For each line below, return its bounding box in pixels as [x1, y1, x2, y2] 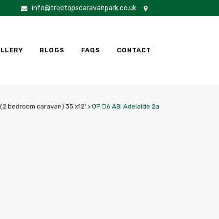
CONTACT [117, 46, 151, 54]
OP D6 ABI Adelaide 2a [92, 103, 159, 110]
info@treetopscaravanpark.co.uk [32, 4, 136, 12]
